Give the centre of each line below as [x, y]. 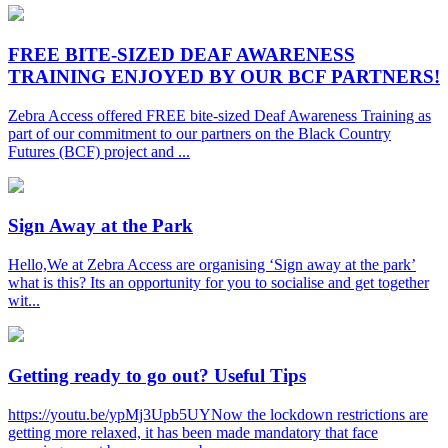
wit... [24, 301]
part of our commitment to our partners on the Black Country [199, 133]
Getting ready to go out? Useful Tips [157, 375]
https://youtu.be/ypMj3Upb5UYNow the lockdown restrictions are [218, 414]
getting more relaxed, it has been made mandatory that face [193, 432]
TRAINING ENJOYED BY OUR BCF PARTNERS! [224, 76]
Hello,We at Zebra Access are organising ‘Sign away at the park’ [212, 265]
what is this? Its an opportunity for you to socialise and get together [218, 283]
